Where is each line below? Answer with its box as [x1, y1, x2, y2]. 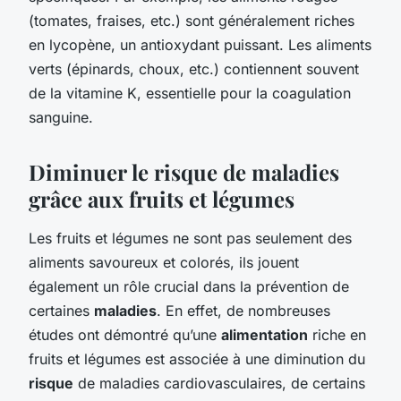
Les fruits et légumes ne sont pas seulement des [29, 228, 352, 247]
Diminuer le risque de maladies [29, 157, 339, 186]
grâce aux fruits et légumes [29, 183, 294, 213]
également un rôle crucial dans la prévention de [29, 277, 349, 295]
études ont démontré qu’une [29, 325, 221, 344]
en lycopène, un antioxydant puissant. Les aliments [29, 35, 371, 54]
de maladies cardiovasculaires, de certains [73, 373, 365, 392]
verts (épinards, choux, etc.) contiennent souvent [29, 59, 359, 78]
